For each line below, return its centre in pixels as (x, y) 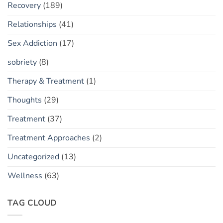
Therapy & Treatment (46, 81)
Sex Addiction (32, 43)
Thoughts (25, 100)
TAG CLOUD (32, 203)
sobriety (22, 62)
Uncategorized (33, 157)
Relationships (32, 24)
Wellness (25, 175)
